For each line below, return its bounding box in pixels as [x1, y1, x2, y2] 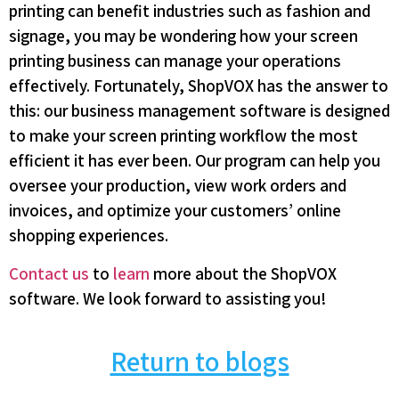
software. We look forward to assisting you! [9, 287, 326, 309]
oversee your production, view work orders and [9, 175, 346, 197]
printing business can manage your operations [9, 50, 341, 72]
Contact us [9, 262, 89, 284]
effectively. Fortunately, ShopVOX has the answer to [9, 75, 388, 97]
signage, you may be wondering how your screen [9, 25, 358, 47]
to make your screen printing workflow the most [9, 125, 358, 147]
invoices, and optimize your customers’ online [9, 199, 341, 222]
